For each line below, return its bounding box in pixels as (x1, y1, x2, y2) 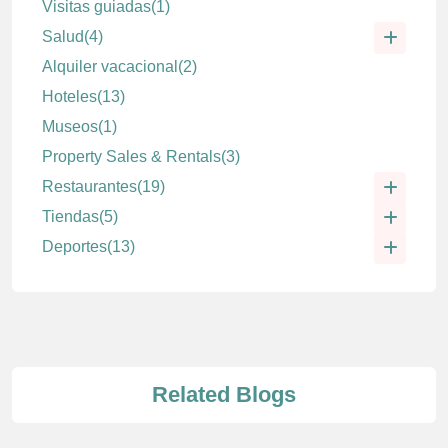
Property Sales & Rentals (42, 148, 221, 166)
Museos (42, 118, 98, 136)
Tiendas (42, 208, 99, 226)
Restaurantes (42, 178, 137, 196)
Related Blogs (152, 382, 296, 408)
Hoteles (42, 88, 97, 106)
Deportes (42, 238, 107, 256)
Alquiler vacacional (42, 58, 178, 76)
